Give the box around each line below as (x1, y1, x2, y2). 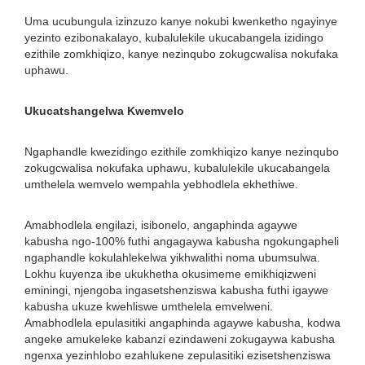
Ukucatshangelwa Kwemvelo (24, 104, 184, 117)
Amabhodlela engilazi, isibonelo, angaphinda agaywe (24, 218, 297, 231)
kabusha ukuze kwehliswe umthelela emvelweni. (24, 300, 273, 313)
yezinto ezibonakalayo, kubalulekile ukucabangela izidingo (24, 31, 323, 44)
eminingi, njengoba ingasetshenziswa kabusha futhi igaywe (24, 284, 328, 297)
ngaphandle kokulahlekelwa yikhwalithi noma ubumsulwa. (24, 251, 320, 264)
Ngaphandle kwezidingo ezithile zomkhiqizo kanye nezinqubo (24, 145, 339, 158)
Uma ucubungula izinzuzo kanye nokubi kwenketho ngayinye (24, 15, 337, 28)
